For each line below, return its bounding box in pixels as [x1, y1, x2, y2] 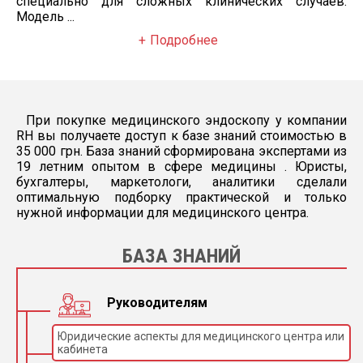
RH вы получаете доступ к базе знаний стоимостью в [16, 128, 347, 143]
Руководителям [107, 295, 207, 310]
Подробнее [150, 32, 218, 48]
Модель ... [16, 9, 75, 24]
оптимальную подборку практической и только [16, 190, 347, 205]
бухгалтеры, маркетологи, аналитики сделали [16, 174, 347, 190]
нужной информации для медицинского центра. [16, 205, 309, 220]
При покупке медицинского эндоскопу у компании [26, 113, 347, 128]
